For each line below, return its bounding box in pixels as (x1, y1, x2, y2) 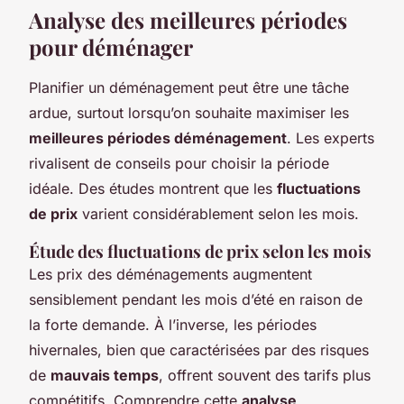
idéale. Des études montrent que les (29, 179, 277, 197)
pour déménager (29, 32, 193, 61)
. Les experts (287, 128, 374, 147)
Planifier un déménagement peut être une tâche (29, 78, 349, 96)
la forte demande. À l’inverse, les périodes (29, 315, 317, 334)
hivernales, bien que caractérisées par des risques (29, 340, 369, 359)
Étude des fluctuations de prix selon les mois (29, 239, 372, 262)
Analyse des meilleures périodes (29, 5, 347, 34)
